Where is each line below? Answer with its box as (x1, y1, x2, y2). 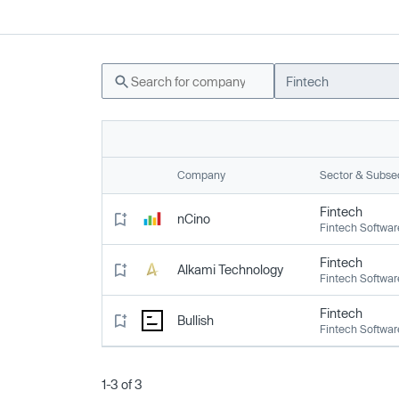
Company (177, 168, 225, 181)
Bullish (177, 313, 214, 328)
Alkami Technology (177, 262, 283, 277)
